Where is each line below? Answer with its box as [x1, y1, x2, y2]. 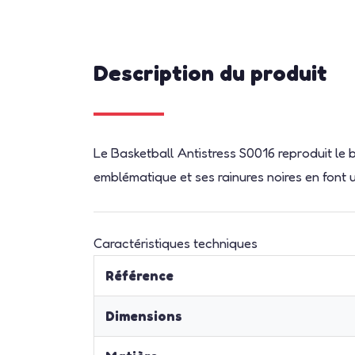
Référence [105, 267, 174, 284]
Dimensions [105, 307, 183, 325]
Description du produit [94, 59, 328, 86]
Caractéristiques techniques [94, 235, 258, 252]
